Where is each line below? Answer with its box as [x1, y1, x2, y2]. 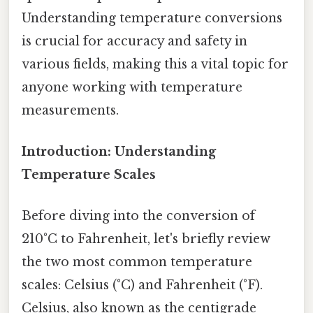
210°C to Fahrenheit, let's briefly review [22, 231, 270, 247]
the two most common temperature [22, 254, 252, 270]
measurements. [22, 102, 119, 118]
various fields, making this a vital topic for [22, 56, 289, 72]
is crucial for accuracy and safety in [22, 33, 247, 49]
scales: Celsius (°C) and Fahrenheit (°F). [22, 277, 263, 293]
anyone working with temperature [22, 79, 242, 95]
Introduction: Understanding [22, 144, 216, 160]
